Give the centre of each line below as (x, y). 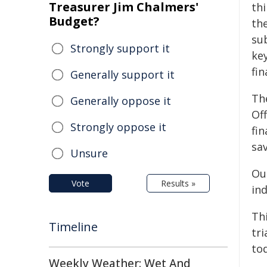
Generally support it (122, 74)
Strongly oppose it (118, 127)
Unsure (89, 153)
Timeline (73, 227)
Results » (178, 183)
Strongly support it (120, 48)
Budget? (74, 21)
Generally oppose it (121, 101)
